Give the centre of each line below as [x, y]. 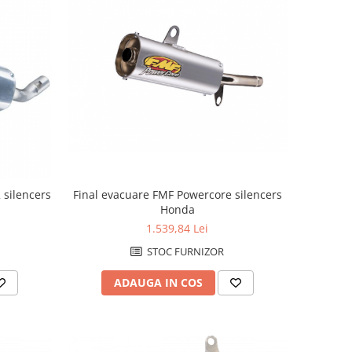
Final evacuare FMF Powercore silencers [177, 194]
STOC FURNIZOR [185, 251]
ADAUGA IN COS [158, 282]
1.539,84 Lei [178, 228]
